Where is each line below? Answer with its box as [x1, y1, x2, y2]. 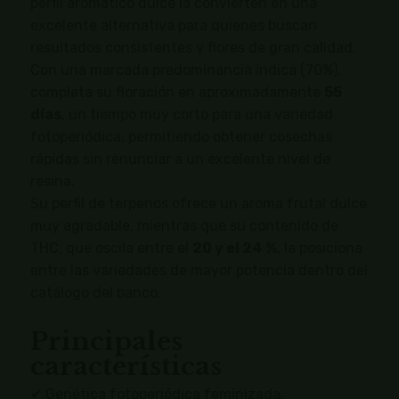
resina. [29, 173, 75, 191]
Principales [29, 326, 183, 358]
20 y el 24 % [191, 240, 277, 257]
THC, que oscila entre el [29, 240, 192, 257]
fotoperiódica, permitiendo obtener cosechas [29, 128, 332, 146]
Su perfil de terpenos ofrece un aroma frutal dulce [29, 195, 367, 213]
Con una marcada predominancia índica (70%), [29, 61, 341, 79]
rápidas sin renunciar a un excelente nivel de [29, 151, 330, 168]
